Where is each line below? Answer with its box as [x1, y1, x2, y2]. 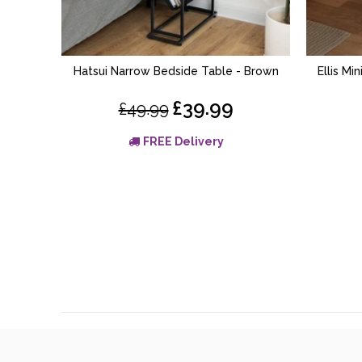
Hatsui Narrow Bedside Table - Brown [73, 64, 279, 78]
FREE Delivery [142, 134, 224, 148]
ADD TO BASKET [132, 65, 220, 78]
